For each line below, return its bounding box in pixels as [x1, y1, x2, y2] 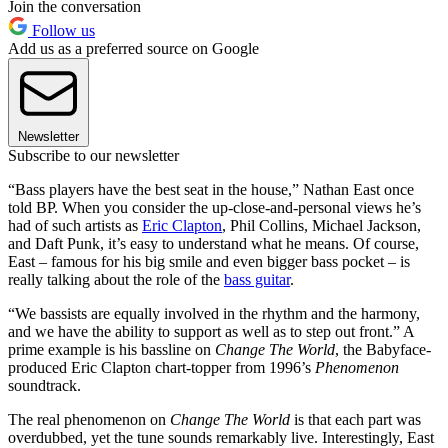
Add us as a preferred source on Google [8, 39, 259, 57]
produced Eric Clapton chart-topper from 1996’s [8, 358, 315, 376]
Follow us [28, 21, 95, 39]
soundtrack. [8, 376, 81, 394]
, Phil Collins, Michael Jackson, [222, 216, 421, 234]
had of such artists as [8, 216, 142, 234]
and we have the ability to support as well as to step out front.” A [8, 322, 414, 340]
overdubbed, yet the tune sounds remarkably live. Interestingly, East [8, 428, 434, 446]
